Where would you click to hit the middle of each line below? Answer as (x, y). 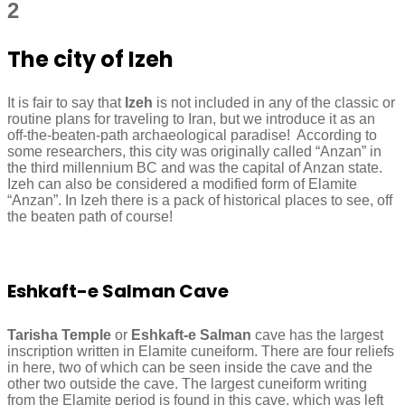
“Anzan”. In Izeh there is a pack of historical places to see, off (200, 200)
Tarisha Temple (59, 334)
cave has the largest (317, 334)
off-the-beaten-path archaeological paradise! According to (192, 135)
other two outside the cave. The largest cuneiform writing (187, 383)
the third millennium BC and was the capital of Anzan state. (195, 167)
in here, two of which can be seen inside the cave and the (190, 367)
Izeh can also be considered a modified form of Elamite (182, 184)
